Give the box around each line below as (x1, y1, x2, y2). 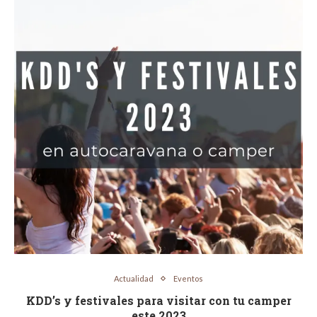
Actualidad (114, 274, 154, 283)
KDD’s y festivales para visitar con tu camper (25, 293, 292, 308)
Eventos (173, 274, 203, 283)
